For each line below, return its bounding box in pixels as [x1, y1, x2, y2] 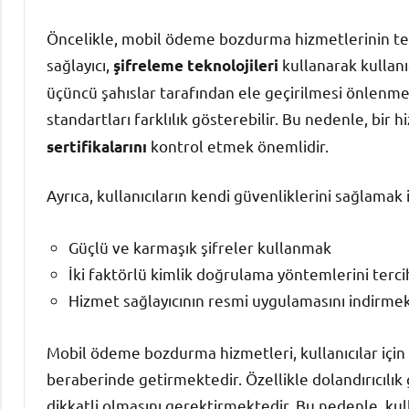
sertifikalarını [47, 137, 147, 157]
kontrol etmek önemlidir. [147, 136, 329, 156]
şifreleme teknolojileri [113, 56, 278, 76]
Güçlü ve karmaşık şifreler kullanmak [68, 237, 331, 257]
